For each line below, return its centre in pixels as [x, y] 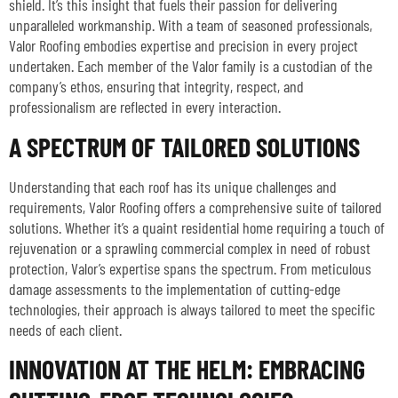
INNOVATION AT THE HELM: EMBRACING [187, 369]
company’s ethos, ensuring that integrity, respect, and [156, 87]
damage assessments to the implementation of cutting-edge [175, 288]
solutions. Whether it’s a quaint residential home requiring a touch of [197, 227]
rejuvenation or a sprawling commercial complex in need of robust [190, 247]
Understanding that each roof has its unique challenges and [173, 186]
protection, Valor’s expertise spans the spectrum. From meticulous [190, 268]
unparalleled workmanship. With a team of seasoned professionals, [191, 25]
